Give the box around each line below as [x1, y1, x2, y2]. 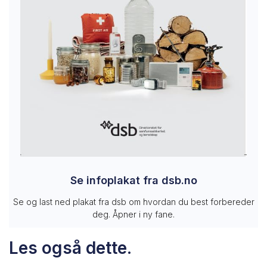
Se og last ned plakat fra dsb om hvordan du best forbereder [13, 197, 254, 207]
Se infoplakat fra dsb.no [70, 174, 197, 187]
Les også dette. [9, 238, 132, 259]
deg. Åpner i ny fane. [92, 209, 175, 220]
